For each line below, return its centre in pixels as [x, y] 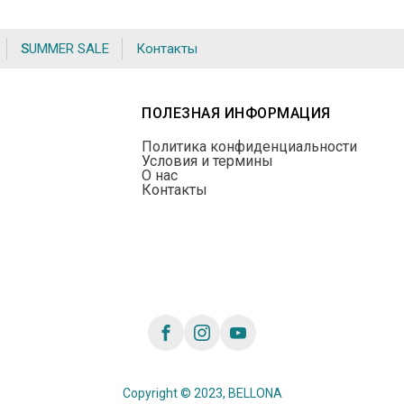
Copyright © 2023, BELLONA [202, 394]
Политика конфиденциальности [250, 147]
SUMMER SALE [69, 49]
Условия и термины [208, 161]
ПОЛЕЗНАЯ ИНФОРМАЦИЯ [236, 114]
